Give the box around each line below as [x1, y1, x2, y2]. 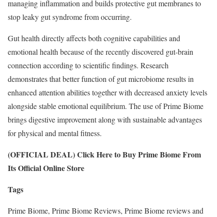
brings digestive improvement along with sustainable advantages [8, 114, 202, 125]
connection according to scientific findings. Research [8, 60, 169, 71]
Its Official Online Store [8, 162, 84, 174]
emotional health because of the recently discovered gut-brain [8, 46, 193, 57]
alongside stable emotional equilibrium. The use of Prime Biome [8, 101, 203, 111]
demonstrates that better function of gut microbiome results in [8, 74, 194, 84]
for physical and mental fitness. [8, 128, 102, 139]
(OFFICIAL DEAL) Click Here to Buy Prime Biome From [8, 149, 201, 160]
